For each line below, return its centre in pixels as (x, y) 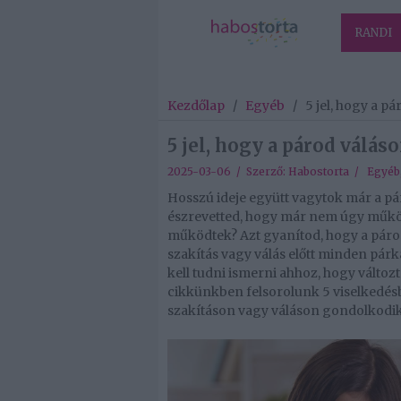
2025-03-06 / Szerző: (228, 172)
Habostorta (319, 172)
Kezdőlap (196, 106)
